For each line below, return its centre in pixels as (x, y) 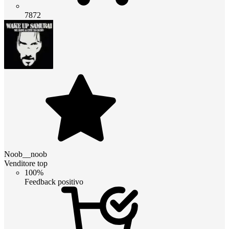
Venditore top (26, 164)
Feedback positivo (54, 182)
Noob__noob (26, 154)
